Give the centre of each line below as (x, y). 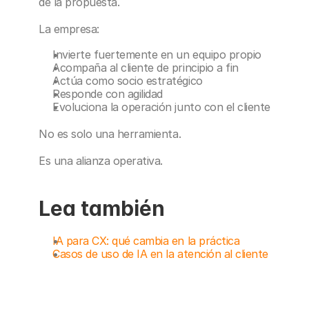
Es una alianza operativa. (101, 161)
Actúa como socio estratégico (128, 81)
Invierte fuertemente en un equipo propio (157, 54)
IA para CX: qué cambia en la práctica (146, 241)
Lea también (102, 208)
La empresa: (69, 29)
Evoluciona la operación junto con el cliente (161, 107)
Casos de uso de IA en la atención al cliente (160, 254)
